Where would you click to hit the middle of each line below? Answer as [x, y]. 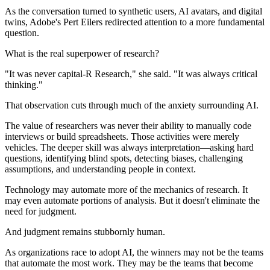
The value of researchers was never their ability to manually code [128, 126]
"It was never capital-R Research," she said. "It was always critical [131, 74]
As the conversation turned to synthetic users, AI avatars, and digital [133, 11]
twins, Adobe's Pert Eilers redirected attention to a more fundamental [135, 22]
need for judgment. [41, 212]
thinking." [24, 85]
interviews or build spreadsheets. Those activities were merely [122, 137]
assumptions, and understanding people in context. [100, 169]
